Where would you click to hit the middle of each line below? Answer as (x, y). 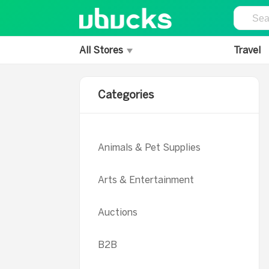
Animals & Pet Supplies (149, 147)
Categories (126, 95)
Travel (247, 50)
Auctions (118, 212)
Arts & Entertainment (146, 180)
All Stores (102, 50)
